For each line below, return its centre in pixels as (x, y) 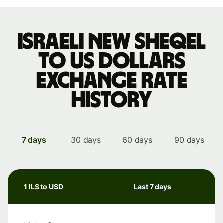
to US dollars (111, 61)
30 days (86, 140)
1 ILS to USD (44, 186)
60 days (137, 140)
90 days (189, 140)
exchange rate (111, 81)
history (111, 100)
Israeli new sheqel (111, 42)
